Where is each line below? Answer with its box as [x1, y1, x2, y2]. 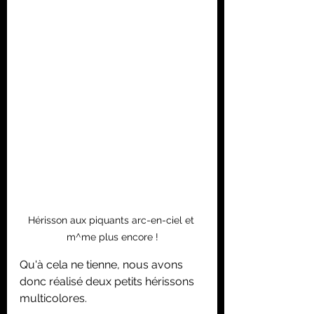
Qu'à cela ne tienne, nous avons [20, 258, 186, 271]
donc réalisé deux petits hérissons [20, 275, 197, 288]
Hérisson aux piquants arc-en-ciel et [27, 214, 197, 226]
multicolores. [20, 292, 87, 305]
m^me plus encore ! [66, 231, 158, 243]
